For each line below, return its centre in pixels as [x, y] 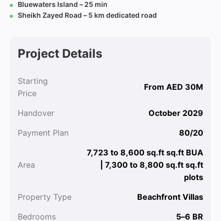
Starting [33, 81]
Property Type [45, 197]
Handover [36, 113]
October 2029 [176, 113]
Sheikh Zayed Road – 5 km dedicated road [87, 15]
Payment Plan [43, 133]
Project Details [60, 54]
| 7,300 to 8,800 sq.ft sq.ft [152, 165]
